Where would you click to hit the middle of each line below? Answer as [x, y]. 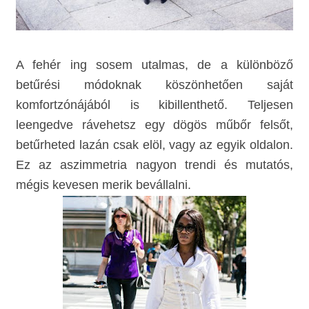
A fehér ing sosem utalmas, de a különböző [154, 65]
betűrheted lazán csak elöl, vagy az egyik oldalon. [154, 145]
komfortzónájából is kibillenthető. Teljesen [154, 105]
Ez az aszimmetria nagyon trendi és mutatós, [154, 165]
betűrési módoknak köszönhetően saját [154, 85]
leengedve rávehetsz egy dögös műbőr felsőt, [154, 125]
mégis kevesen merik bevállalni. [104, 185]
